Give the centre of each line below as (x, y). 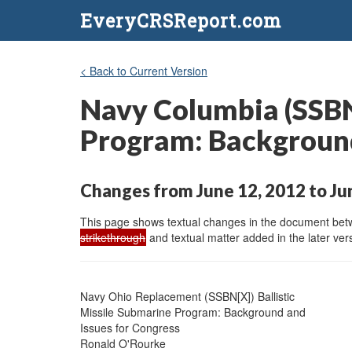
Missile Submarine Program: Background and (193, 312)
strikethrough (113, 237)
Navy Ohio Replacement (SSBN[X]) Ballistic (187, 296)
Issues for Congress (130, 327)
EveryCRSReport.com (181, 20)
